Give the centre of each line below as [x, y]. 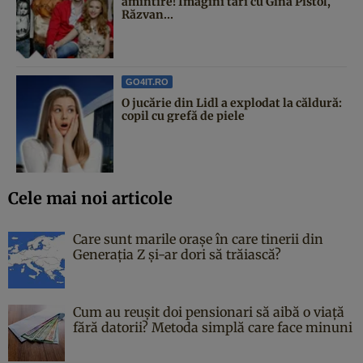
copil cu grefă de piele [183, 115]
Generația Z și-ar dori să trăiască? [177, 254]
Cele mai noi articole [90, 198]
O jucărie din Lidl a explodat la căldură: [232, 102]
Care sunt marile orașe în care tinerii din [198, 239]
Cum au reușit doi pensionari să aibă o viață [209, 312]
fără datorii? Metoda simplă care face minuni [213, 327]
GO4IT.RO [147, 81]
